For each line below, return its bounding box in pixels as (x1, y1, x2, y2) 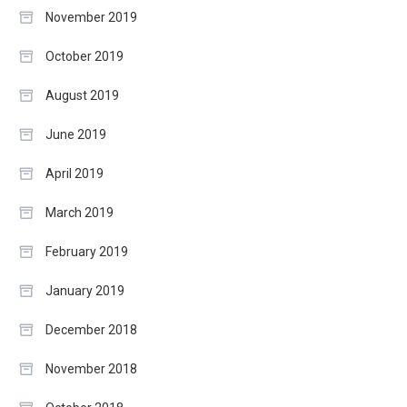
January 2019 (45, 283, 124, 298)
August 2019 (45, 87, 119, 103)
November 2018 (45, 361, 137, 376)
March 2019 (45, 204, 114, 220)
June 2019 (45, 126, 106, 142)
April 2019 (45, 165, 104, 181)
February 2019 (45, 243, 128, 259)
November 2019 (45, 9, 137, 25)
